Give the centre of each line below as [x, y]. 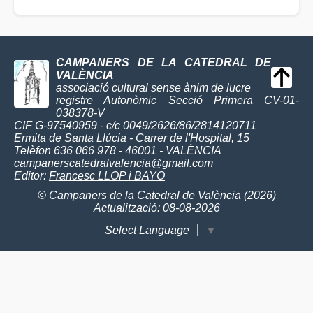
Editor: [31, 176]
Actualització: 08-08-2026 [156, 208]
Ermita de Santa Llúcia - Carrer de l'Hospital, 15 [132, 138]
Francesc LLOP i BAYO [107, 176]
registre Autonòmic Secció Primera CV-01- [177, 101]
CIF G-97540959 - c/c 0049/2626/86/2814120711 [135, 126]
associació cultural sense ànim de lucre [153, 88]
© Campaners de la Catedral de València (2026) [156, 196]
